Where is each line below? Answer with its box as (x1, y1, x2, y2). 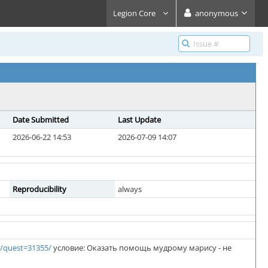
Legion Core (111, 8, 159, 19)
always (118, 184, 142, 194)
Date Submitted (13, 114, 69, 125)
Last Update (118, 114, 161, 125)
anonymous (195, 8, 238, 19)
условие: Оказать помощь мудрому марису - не (51, 242, 232, 253)
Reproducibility (13, 184, 66, 194)
